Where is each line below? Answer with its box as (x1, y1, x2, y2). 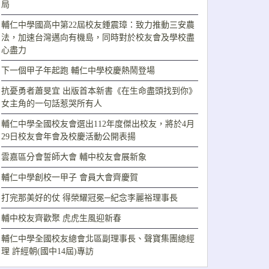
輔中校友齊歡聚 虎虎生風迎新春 (1, 214, 121, 223)
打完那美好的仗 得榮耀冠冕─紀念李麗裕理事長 (1, 193, 178, 203)
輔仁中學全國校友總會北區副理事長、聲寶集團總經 (1, 234, 195, 244)
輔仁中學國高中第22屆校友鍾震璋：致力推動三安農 (1, 20, 195, 30)
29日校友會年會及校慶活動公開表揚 (1, 132, 136, 142)
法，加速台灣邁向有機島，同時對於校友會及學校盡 (1, 33, 195, 43)
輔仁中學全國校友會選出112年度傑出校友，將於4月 (1, 119, 195, 129)
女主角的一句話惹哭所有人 (1, 99, 102, 109)
